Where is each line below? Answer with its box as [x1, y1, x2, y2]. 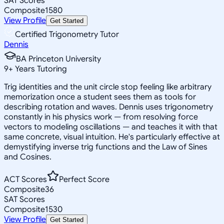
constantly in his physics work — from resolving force [4, 111, 198, 122]
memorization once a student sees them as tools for [4, 91, 196, 102]
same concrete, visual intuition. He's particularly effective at [4, 131, 220, 142]
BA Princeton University [16, 53, 101, 64]
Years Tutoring [13, 63, 67, 74]
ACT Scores [4, 174, 47, 184]
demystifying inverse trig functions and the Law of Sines [4, 141, 207, 152]
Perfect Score [59, 174, 109, 184]
